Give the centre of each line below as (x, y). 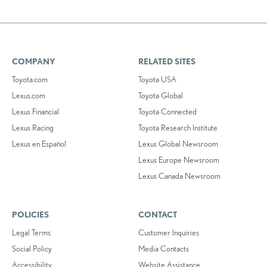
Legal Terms (31, 232)
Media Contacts (164, 248)
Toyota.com (30, 79)
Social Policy (32, 248)
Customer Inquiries (169, 232)
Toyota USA (158, 79)
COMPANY (34, 61)
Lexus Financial (35, 111)
